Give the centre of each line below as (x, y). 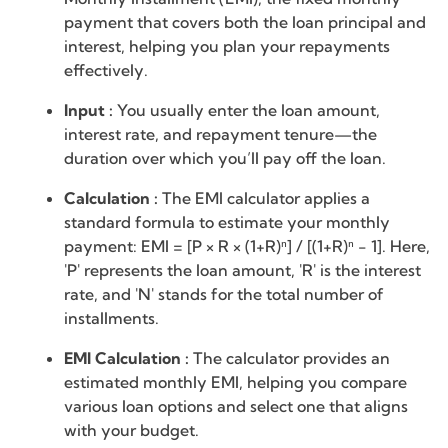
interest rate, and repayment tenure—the (220, 134)
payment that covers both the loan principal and (245, 22)
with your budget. (131, 430)
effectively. (106, 70)
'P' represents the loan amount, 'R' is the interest (242, 270)
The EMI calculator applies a (266, 198)
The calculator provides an (291, 358)
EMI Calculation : (128, 358)
